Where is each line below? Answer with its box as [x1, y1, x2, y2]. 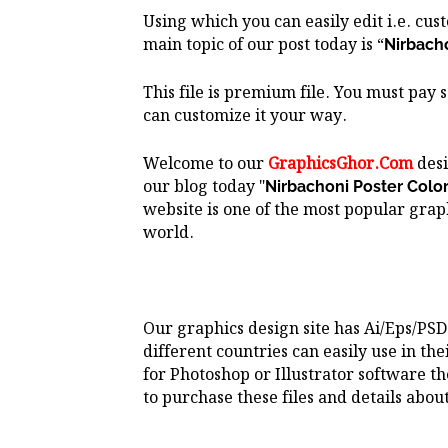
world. [143, 221, 194, 247]
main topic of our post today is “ [143, 33, 384, 59]
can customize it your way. [143, 104, 347, 130]
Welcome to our [143, 152, 268, 178]
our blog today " [143, 175, 265, 201]
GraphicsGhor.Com [268, 152, 413, 178]
